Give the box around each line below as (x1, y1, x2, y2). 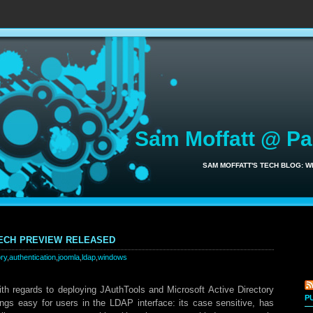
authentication (9, 253, 56, 261)
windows (98, 253, 127, 261)
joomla (58, 253, 80, 261)
